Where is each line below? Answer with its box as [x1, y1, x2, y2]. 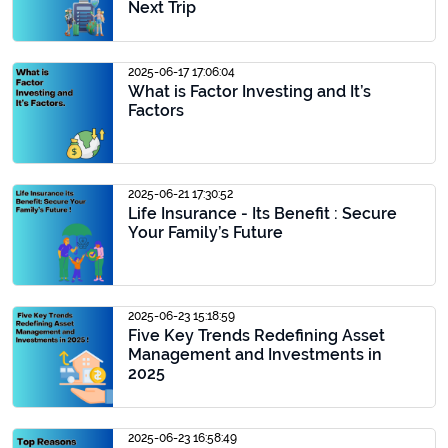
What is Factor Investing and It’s [128, 82, 371, 101]
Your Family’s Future [128, 223, 283, 242]
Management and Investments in [128, 345, 382, 364]
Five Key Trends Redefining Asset [128, 326, 385, 345]
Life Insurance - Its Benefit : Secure [128, 204, 397, 223]
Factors [128, 101, 184, 120]
